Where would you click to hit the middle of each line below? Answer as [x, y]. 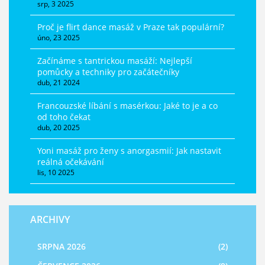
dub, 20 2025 [59, 128]
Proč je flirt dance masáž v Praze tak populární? [131, 27]
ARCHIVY [50, 220]
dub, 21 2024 [59, 83]
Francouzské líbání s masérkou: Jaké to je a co [127, 106]
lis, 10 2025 [56, 173]
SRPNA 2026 [62, 247]
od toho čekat [64, 117]
